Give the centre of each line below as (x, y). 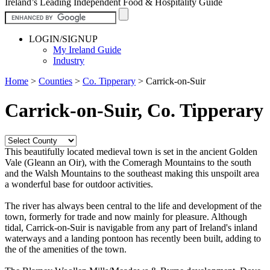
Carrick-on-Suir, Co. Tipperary (134, 111)
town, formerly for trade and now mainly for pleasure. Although (126, 216)
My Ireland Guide (87, 49)
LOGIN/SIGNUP (63, 39)
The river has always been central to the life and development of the (133, 206)
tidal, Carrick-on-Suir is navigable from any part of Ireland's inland (131, 227)
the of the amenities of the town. (66, 249)
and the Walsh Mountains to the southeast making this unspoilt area (132, 173)
